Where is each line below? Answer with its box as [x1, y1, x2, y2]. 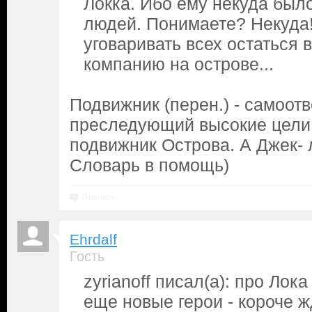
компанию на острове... [84, 54, 274, 74]
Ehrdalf [70, 231, 117, 248]
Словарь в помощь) [70, 155, 229, 175]
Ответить [81, 193, 115, 201]
